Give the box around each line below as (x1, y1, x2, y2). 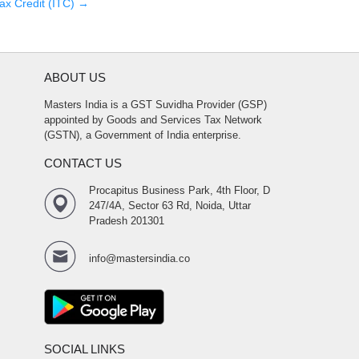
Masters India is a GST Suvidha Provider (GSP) (43, 99, 267, 111)
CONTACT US (43, 156, 122, 170)
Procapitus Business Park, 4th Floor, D (88, 184, 270, 196)
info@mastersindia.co (88, 252, 190, 264)
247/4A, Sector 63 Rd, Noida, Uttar (88, 200, 251, 212)
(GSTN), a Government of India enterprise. (43, 129, 241, 141)
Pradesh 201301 (88, 215, 164, 227)
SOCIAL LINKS (43, 342, 125, 356)
